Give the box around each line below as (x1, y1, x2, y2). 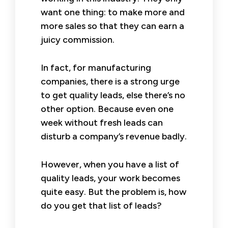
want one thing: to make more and (41, 6, 185, 18)
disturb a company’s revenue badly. (41, 130, 187, 142)
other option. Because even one (41, 103, 174, 115)
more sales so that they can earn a (41, 20, 184, 32)
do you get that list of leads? (41, 199, 162, 211)
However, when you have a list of (41, 158, 179, 170)
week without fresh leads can (41, 117, 163, 128)
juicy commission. (41, 34, 115, 45)
